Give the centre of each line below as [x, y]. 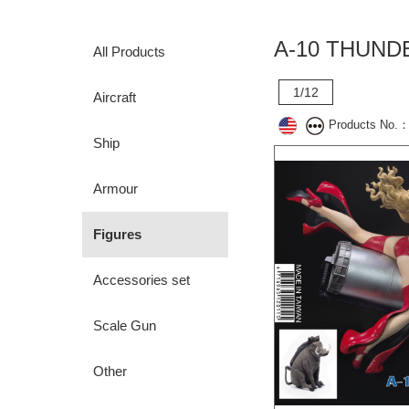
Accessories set [142, 280]
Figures [117, 234]
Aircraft [115, 97]
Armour [115, 189]
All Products [129, 52]
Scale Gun [125, 325]
